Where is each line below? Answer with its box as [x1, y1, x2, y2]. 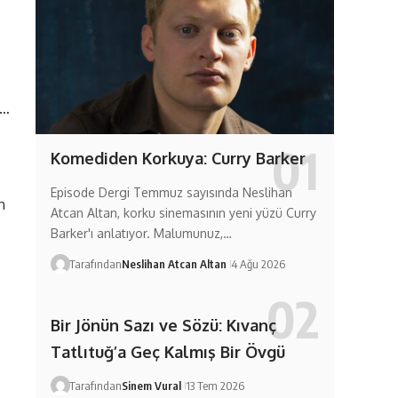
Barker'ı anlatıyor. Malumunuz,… [50, 225, 232, 241]
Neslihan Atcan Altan [121, 256, 227, 271]
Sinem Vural [121, 378, 181, 394]
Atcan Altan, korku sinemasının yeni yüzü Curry [50, 204, 316, 220]
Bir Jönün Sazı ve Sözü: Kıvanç [50, 315, 276, 336]
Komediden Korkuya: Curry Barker [50, 147, 306, 168]
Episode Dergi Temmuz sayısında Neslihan [50, 184, 292, 200]
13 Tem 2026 [185, 378, 244, 394]
